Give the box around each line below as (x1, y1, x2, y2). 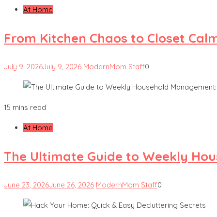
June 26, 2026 (49, 180, 94, 189)
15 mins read (4, 102, 46, 112)
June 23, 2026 (4, 180, 49, 189)
